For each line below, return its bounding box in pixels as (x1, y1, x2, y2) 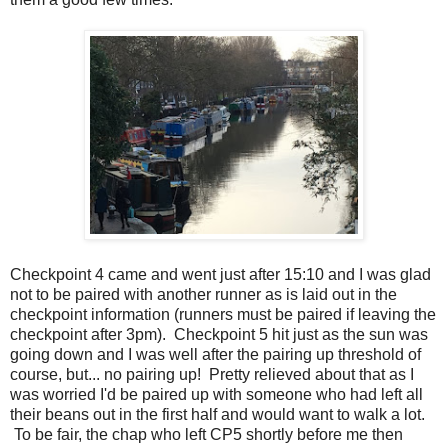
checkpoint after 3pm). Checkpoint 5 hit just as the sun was (10, 326, 428, 344)
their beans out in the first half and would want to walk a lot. (10, 406, 425, 424)
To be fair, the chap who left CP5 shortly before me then (10, 426, 403, 444)
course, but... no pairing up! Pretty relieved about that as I (10, 366, 414, 384)
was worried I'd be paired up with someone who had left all (10, 386, 423, 404)
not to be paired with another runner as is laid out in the (10, 286, 397, 304)
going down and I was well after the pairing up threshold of (10, 346, 421, 364)
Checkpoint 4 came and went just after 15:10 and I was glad (10, 266, 431, 284)
